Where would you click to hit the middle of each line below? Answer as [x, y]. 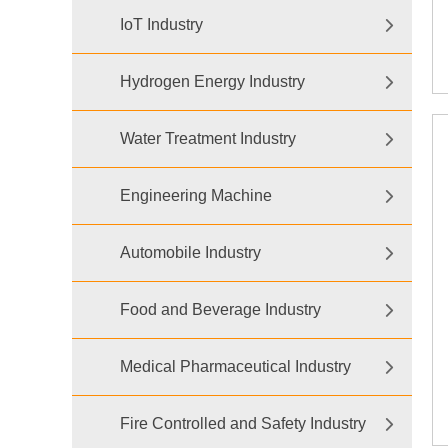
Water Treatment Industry [208, 138]
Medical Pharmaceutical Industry [235, 366]
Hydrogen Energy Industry [212, 81]
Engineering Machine [196, 195]
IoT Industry [161, 24]
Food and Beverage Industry [220, 309]
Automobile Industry [190, 252]
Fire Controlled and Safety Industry [243, 423]
